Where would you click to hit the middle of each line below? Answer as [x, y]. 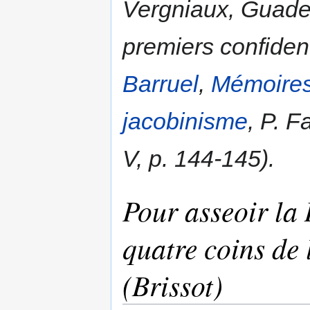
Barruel [161, 84]
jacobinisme [185, 121]
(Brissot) [173, 285]
